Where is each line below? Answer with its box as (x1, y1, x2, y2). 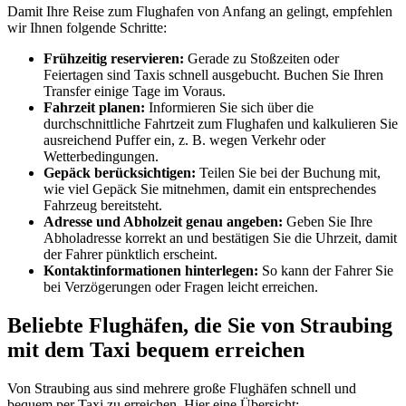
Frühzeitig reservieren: (43, 51, 184, 67)
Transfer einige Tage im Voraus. (43, 83, 226, 100)
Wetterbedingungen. (43, 149, 159, 165)
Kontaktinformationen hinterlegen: (43, 263, 258, 279)
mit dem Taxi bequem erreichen (7, 338, 304, 362)
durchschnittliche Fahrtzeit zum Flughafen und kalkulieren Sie (43, 116, 398, 132)
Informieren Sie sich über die (145, 100, 314, 116)
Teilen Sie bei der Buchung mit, (196, 165, 381, 181)
